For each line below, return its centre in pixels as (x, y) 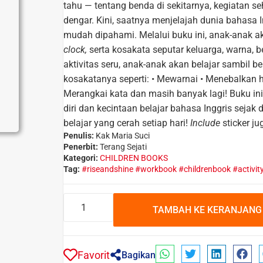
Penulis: (79, 135)
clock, (76, 49)
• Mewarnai (175, 79)
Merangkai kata (96, 93)
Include (205, 123)
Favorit (94, 255)
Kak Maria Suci (122, 135)
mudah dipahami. (100, 35)
